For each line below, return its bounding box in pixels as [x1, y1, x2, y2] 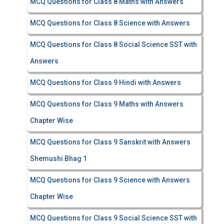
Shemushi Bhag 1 [30, 154, 87, 162]
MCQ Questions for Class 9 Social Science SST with [30, 214, 197, 222]
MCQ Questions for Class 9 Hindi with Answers [30, 78, 181, 86]
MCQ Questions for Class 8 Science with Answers [30, 19, 190, 27]
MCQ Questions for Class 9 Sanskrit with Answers [30, 138, 190, 146]
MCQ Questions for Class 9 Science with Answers [30, 176, 191, 184]
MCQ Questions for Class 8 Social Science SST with [30, 40, 197, 48]
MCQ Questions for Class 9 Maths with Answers [30, 100, 185, 108]
